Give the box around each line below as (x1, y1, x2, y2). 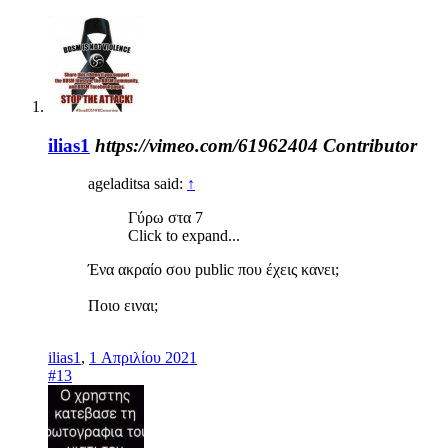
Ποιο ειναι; (88, 297, 158, 315)
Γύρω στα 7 (128, 209, 203, 227)
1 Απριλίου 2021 (89, 349, 197, 367)
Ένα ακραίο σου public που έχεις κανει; (88, 261, 339, 279)
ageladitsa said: (88, 175, 187, 193)
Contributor (323, 134, 417, 156)
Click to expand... (128, 227, 240, 245)
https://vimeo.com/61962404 (95, 134, 318, 156)
